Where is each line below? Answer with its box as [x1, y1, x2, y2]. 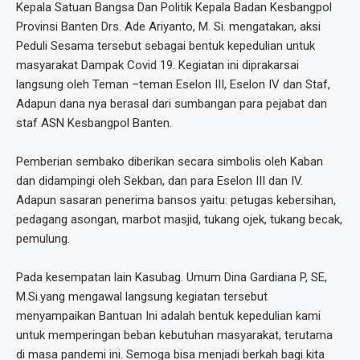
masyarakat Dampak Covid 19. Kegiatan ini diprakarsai [16, 58, 299, 73]
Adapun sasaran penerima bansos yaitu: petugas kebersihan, [16, 193, 336, 208]
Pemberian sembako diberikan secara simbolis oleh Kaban [16, 154, 323, 170]
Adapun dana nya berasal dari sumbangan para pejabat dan [16, 96, 327, 112]
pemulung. [16, 231, 70, 247]
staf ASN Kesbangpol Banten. [16, 116, 172, 131]
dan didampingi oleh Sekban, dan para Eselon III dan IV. [16, 174, 303, 189]
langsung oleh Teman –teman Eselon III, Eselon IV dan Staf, [16, 77, 330, 92]
